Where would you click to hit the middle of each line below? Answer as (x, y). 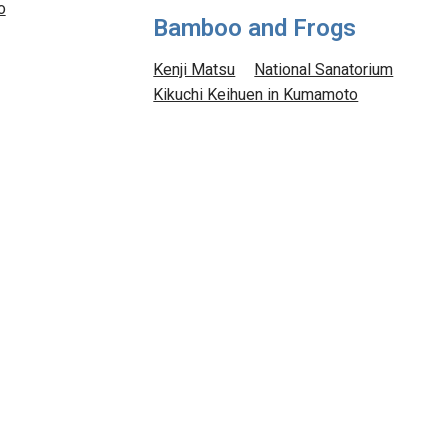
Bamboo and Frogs (255, 29)
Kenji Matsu (194, 71)
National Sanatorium (324, 71)
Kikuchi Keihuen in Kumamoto (256, 96)
